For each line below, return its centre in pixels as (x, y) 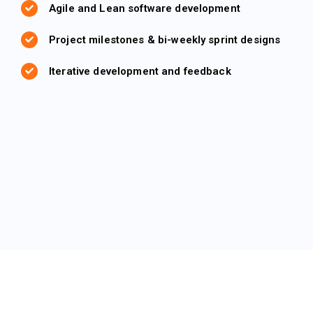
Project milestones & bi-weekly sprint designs (165, 39)
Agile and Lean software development (145, 8)
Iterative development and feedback (140, 71)
